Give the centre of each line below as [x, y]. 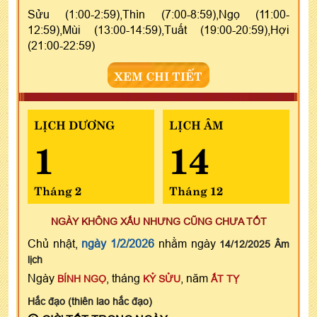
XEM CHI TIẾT [158, 75]
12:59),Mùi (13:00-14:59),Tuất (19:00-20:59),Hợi [158, 29]
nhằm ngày [187, 243]
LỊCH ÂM [196, 123]
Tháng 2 [58, 189]
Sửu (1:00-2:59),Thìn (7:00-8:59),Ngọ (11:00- [158, 14]
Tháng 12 [196, 189]
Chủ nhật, [55, 243]
